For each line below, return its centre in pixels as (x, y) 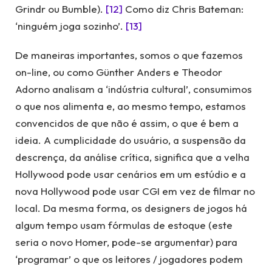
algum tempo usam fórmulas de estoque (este (124, 225)
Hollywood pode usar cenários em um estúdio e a (131, 174)
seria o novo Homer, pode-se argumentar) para (126, 242)
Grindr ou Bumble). (60, 8)
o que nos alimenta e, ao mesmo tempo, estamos (131, 106)
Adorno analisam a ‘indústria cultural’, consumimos (134, 89)
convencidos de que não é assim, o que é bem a (127, 123)
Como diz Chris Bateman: (183, 8)
